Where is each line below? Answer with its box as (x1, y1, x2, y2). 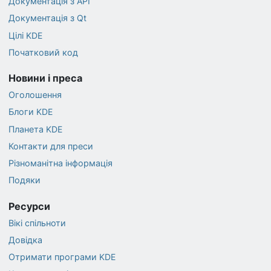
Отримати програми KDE (8, 252, 116, 263)
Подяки (8, 175, 41, 186)
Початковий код (8, 47, 78, 57)
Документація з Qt (8, 13, 87, 24)
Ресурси (8, 200, 50, 212)
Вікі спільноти (8, 217, 66, 228)
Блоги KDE (8, 106, 53, 117)
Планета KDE (8, 123, 62, 134)
